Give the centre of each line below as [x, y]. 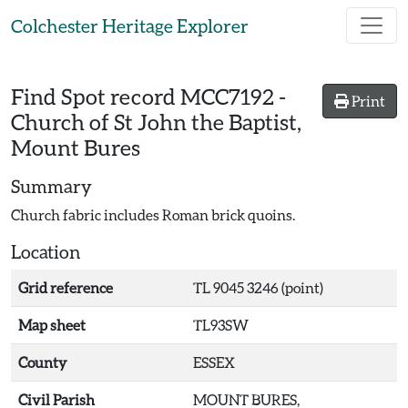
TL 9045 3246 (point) [258, 287]
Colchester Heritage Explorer [130, 25]
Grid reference [66, 287]
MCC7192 [227, 96]
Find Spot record [96, 96]
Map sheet [52, 325]
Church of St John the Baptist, [156, 122]
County [43, 362]
